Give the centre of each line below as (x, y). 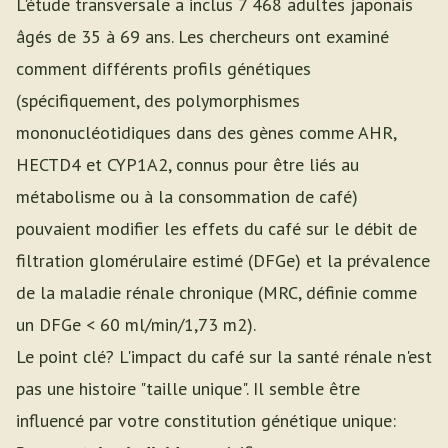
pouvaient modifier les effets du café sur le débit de (216, 228)
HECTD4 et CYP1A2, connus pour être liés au (187, 164)
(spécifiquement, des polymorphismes (158, 100)
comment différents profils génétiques (163, 68)
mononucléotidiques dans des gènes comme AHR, (206, 132)
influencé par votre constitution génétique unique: (206, 420)
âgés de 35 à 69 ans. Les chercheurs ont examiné (202, 36)
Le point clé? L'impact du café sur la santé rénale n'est (224, 356)
